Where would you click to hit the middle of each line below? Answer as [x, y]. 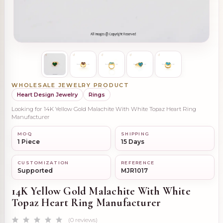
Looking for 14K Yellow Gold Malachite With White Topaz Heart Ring [104, 109]
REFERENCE [138, 163]
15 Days [133, 142]
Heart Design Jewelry [47, 94]
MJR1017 [134, 171]
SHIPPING [135, 134]
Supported [35, 171]
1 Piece [29, 142]
